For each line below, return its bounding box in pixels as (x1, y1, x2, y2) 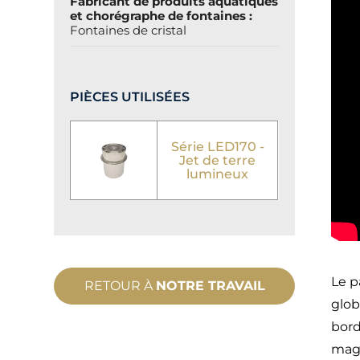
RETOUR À (84, 277, 156, 293)
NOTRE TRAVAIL (155, 277, 265, 293)
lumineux (186, 166, 249, 182)
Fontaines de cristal (70, 22, 187, 39)
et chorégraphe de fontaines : (70, 8, 253, 24)
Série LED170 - (170, 138, 264, 154)
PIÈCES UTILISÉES (70, 88, 190, 104)
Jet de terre (179, 152, 256, 168)
